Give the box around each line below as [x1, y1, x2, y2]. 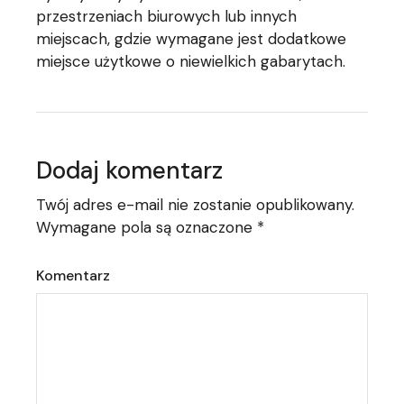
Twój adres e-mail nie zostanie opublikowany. [36, 195, 355, 216]
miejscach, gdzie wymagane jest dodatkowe [36, 29, 347, 50]
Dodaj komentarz [36, 155, 224, 187]
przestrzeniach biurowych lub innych [36, 6, 298, 27]
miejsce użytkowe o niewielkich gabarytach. [36, 51, 346, 72]
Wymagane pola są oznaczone [36, 217, 258, 238]
